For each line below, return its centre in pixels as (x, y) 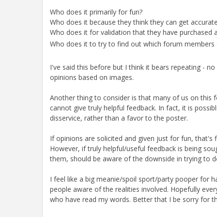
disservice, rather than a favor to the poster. (119, 118)
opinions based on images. (92, 77)
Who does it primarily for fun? (96, 12)
